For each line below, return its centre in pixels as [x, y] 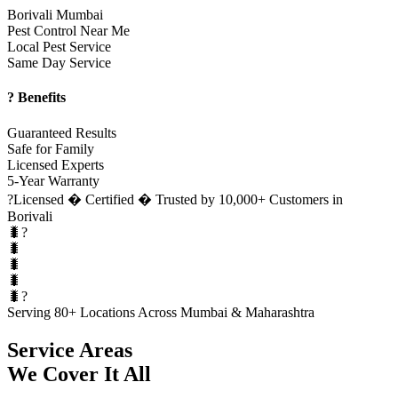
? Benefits [36, 98]
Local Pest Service [59, 47]
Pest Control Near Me [68, 31]
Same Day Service [59, 63]
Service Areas [70, 350]
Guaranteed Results [62, 132]
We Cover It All [79, 374]
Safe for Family [51, 148]
